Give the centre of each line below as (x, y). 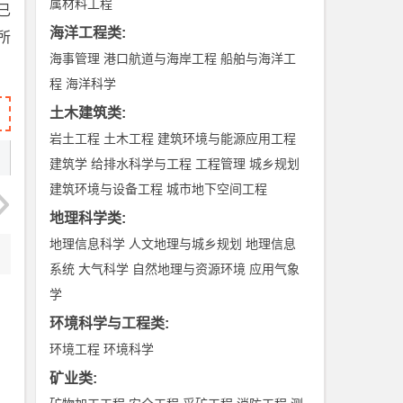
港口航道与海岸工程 (161, 58)
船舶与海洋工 (259, 58)
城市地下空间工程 (217, 189)
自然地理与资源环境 (189, 269)
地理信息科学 (88, 244)
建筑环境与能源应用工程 (227, 139)
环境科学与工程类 (107, 323)
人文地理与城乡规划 (186, 244)
